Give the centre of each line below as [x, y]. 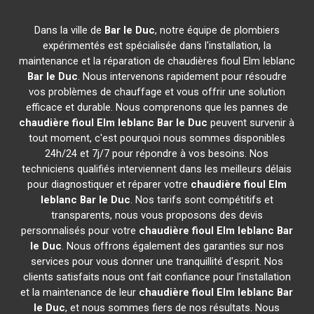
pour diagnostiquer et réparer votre [109, 184]
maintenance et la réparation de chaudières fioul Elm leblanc [157, 61]
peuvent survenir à [251, 123]
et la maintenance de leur [80, 292]
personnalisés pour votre [80, 231]
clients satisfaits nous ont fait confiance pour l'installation [157, 277]
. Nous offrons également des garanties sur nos [172, 246]
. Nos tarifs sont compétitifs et [202, 200]
